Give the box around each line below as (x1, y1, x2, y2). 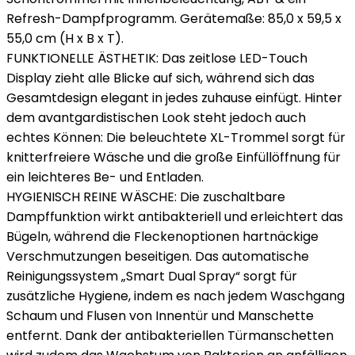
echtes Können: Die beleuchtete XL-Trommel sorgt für (6, 128, 345, 147)
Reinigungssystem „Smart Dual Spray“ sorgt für (6, 267, 297, 285)
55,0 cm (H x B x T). (6, 29, 124, 48)
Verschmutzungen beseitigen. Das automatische (6, 247, 309, 265)
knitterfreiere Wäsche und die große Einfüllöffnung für (6, 148, 341, 166)
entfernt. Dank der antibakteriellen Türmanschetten (6, 326, 334, 345)
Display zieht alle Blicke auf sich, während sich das (6, 69, 315, 87)
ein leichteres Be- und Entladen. (6, 168, 204, 186)
